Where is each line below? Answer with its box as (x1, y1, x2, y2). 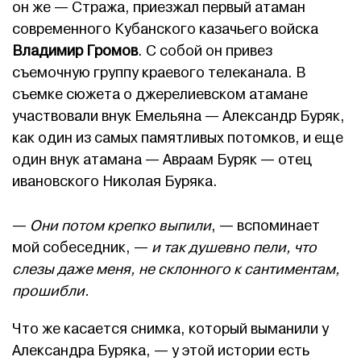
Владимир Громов (12, 42, 138, 61)
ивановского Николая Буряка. (12, 172, 218, 192)
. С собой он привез (138, 42, 272, 61)
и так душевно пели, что (151, 239, 317, 258)
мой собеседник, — (12, 239, 151, 258)
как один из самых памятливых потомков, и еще (12, 129, 343, 148)
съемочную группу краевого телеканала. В (12, 64, 306, 83)
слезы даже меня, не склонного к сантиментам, (12, 260, 340, 280)
